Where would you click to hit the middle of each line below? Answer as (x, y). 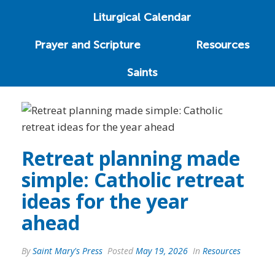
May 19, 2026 (162, 250)
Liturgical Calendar (142, 17)
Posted (120, 250)
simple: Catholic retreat (133, 179)
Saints (142, 72)
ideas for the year (105, 201)
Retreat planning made (131, 158)
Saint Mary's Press (68, 250)
